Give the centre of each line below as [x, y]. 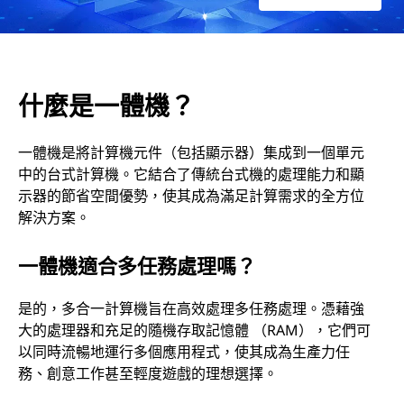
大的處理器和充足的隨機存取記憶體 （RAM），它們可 [194, 330]
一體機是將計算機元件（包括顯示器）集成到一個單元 [191, 152]
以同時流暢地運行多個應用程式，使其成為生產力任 [184, 351]
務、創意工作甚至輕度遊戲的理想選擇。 [148, 373]
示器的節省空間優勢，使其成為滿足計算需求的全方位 [191, 195]
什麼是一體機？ [106, 105]
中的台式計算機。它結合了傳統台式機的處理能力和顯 [191, 174]
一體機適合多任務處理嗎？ [137, 265]
